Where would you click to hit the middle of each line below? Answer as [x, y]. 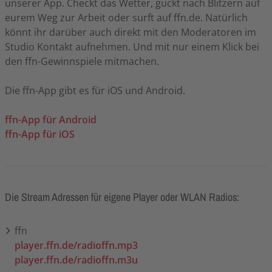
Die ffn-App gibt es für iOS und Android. [95, 90]
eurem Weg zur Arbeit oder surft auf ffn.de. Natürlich [126, 17]
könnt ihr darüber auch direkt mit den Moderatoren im [131, 32]
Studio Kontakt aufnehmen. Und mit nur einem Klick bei [132, 46]
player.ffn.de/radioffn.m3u [76, 260]
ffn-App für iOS [40, 134]
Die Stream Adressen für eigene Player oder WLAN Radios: [122, 197]
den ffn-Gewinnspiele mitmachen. [82, 61]
